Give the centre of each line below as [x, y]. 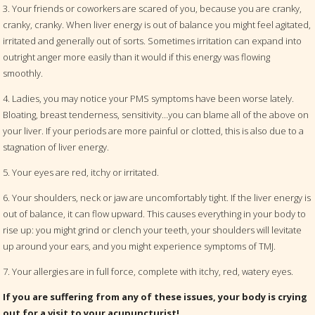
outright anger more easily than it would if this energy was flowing [137, 57]
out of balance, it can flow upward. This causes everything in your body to [155, 214]
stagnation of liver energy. [56, 147]
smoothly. [23, 73]
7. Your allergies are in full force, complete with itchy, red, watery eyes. [148, 272]
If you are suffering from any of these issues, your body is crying [155, 297]
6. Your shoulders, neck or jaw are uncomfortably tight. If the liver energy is [157, 198]
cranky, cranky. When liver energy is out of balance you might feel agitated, [157, 25]
